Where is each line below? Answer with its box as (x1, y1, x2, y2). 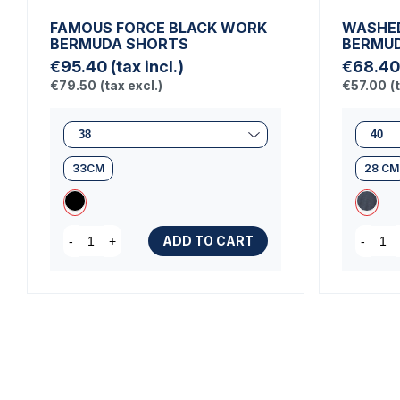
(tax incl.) (111, 57, 184, 76)
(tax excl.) (100, 78, 162, 93)
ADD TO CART (162, 233, 254, 248)
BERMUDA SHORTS (50, 35, 188, 53)
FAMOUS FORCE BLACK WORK (50, 19, 267, 37)
